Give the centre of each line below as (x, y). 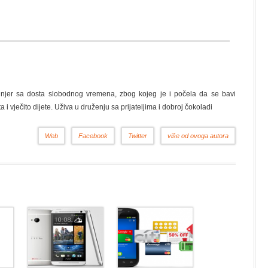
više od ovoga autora (198, 136)
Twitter (138, 136)
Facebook (93, 136)
